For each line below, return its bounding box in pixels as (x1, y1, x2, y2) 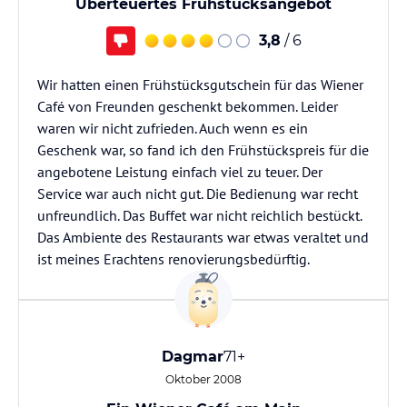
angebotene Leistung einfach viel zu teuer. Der (37, 163, 323, 181)
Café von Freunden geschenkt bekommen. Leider (37, 97, 338, 115)
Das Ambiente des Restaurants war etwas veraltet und (37, 228, 369, 246)
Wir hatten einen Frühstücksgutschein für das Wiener (37, 75, 363, 94)
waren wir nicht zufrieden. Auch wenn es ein (37, 119, 308, 137)
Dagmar (162, 348, 223, 365)
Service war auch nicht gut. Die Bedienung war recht (37, 184, 358, 203)
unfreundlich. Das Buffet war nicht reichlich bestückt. (37, 206, 362, 224)
